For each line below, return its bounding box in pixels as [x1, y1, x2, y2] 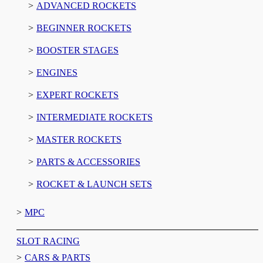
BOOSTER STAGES [36, 45, 119, 55]
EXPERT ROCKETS [36, 89, 119, 100]
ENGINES [36, 67, 77, 77]
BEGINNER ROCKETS [36, 22, 131, 33]
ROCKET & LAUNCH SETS [36, 178, 152, 189]
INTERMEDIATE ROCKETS [36, 112, 153, 122]
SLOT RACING [16, 235, 80, 246]
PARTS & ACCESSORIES [36, 156, 140, 167]
